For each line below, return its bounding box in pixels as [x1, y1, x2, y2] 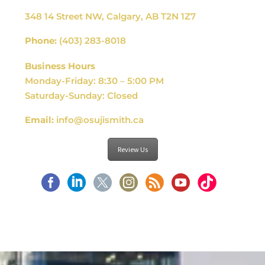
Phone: [25, 35, 57, 46]
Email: [25, 114, 54, 126]
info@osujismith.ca [56, 114, 144, 126]
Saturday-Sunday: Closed [25, 89, 138, 101]
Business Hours [25, 60, 95, 72]
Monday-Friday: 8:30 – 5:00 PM [25, 75, 164, 86]
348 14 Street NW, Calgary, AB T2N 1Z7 [25, 10, 196, 22]
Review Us [117, 144, 148, 154]
